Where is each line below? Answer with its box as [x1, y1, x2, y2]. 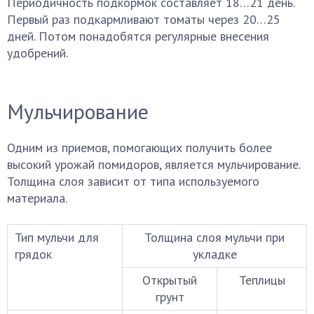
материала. [7, 190, 67, 206]
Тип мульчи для [15, 229, 99, 245]
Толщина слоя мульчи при [144, 229, 285, 245]
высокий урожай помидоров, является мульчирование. [7, 156, 300, 172]
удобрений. [7, 45, 68, 61]
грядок [15, 246, 52, 262]
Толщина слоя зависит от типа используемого [7, 173, 259, 189]
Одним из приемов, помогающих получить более [7, 139, 272, 156]
